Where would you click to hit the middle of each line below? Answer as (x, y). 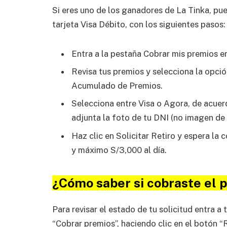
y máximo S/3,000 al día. (119, 150)
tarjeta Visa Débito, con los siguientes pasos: (139, 24)
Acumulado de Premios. (117, 86)
